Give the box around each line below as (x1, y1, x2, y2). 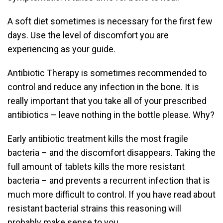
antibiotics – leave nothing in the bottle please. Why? (7, 110, 215, 120)
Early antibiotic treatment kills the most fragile (7, 133, 188, 144)
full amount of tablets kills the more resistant (7, 161, 185, 172)
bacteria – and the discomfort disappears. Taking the (7, 147, 216, 158)
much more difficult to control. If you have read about (7, 189, 216, 200)
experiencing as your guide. (7, 44, 115, 54)
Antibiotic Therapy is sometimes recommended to (7, 68, 207, 78)
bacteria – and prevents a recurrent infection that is (7, 175, 210, 186)
